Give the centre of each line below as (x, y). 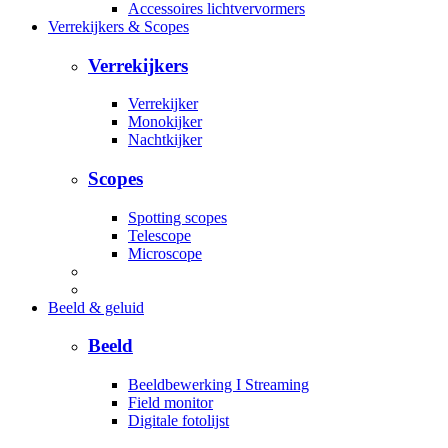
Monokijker (165, 122)
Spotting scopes (177, 217)
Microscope (165, 253)
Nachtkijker (165, 140)
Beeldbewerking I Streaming (218, 385)
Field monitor (170, 403)
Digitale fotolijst (178, 421)
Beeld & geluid (96, 307)
